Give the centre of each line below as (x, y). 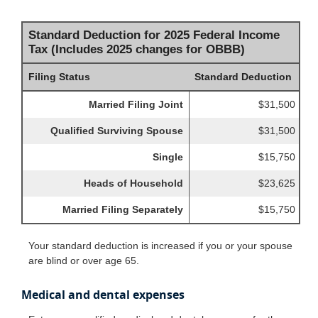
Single (168, 157)
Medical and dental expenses (103, 294)
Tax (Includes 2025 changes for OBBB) (137, 49)
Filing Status (59, 76)
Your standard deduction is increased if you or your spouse (160, 245)
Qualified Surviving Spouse (117, 130)
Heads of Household (133, 183)
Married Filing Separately (123, 209)
